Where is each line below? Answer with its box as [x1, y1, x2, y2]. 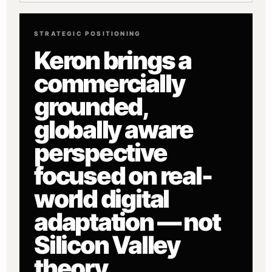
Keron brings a [34, 45, 191, 75]
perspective [34, 137, 167, 168]
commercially [34, 68, 185, 98]
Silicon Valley [34, 229, 180, 260]
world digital [34, 183, 169, 214]
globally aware [34, 114, 193, 144]
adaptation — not [34, 206, 220, 237]
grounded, [34, 91, 148, 121]
